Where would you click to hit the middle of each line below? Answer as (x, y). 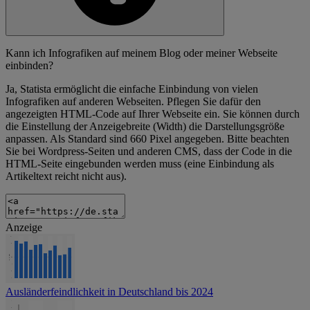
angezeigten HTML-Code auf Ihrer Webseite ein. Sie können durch (153, 114)
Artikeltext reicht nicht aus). (66, 176)
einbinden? (29, 66)
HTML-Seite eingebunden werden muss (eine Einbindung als (140, 164)
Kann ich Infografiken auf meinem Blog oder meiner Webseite (142, 53)
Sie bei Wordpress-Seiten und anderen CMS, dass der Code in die (149, 152)
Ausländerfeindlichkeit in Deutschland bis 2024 (109, 292)
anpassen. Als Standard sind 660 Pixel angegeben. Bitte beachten (147, 139)
